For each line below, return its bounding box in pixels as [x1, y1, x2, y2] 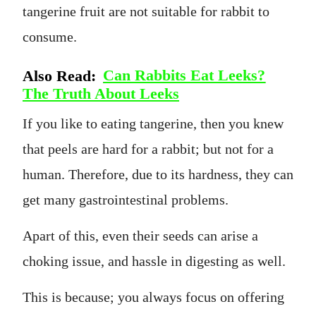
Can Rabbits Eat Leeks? [103, 67, 266, 85]
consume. [23, 28, 77, 44]
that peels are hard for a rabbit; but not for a [23, 140, 274, 157]
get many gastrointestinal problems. [23, 191, 229, 207]
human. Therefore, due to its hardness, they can [23, 166, 293, 182]
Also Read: [23, 67, 100, 85]
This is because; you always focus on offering [23, 288, 284, 305]
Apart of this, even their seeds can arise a [23, 227, 258, 243]
